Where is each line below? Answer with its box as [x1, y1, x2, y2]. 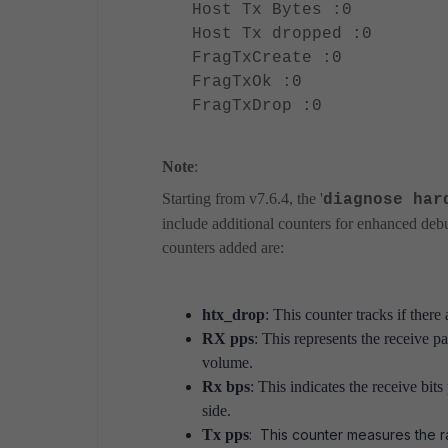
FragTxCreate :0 [192, 49, 342, 67]
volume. [202, 354, 253, 371]
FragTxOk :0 [192, 73, 302, 91]
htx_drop [202, 306, 265, 323]
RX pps [202, 330, 254, 347]
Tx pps [202, 426, 249, 443]
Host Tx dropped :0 [192, 25, 372, 43]
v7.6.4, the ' [245, 190, 323, 207]
